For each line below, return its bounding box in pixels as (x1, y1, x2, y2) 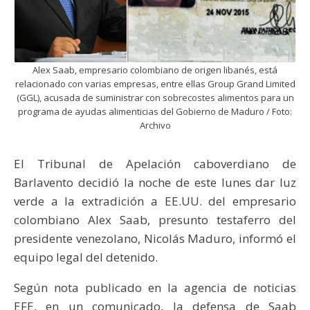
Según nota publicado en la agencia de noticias (14, 279, 296, 295)
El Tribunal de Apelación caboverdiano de (14, 155, 296, 172)
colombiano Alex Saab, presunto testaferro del (14, 211, 296, 228)
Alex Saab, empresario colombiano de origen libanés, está (33, 63, 277, 76)
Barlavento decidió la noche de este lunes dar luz (14, 174, 296, 190)
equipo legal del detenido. (14, 248, 158, 265)
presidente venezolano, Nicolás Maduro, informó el (14, 230, 296, 246)
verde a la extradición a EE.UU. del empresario (14, 192, 296, 209)
